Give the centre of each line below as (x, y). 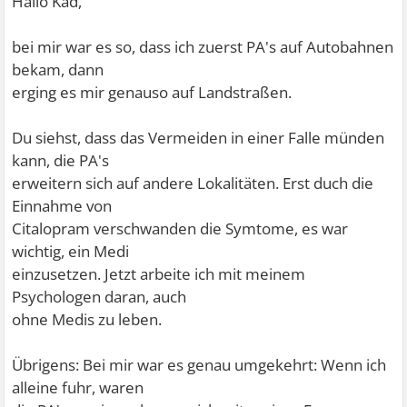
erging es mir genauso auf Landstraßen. (152, 92)
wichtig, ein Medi (71, 251)
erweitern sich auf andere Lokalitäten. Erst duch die (193, 183)
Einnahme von (62, 206)
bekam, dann (58, 69)
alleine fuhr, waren (78, 387)
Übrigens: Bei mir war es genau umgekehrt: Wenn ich (199, 365)
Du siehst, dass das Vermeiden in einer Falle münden (199, 138)
